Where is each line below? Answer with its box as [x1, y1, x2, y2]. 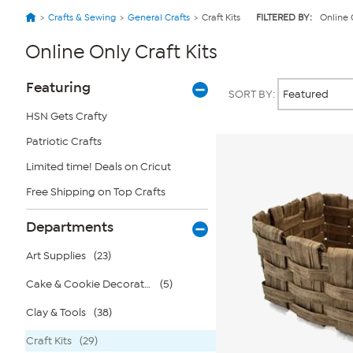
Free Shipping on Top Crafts [26, 185, 165, 199]
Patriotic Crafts [26, 135, 102, 148]
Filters [20, 89, 59, 110]
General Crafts [128, 12, 190, 23]
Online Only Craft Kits [25, 41, 217, 63]
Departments [26, 218, 113, 236]
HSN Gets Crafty [26, 110, 107, 123]
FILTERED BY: [256, 12, 312, 23]
